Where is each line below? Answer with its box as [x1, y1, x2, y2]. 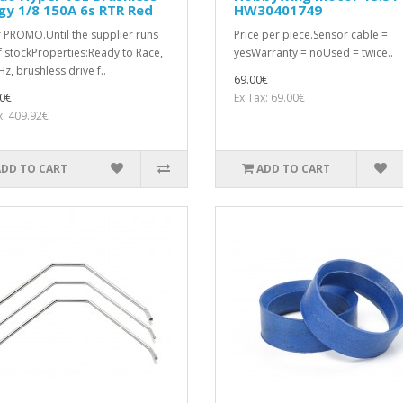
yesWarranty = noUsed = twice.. [234, 45, 393, 61]
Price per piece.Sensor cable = [234, 27, 388, 43]
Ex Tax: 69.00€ [234, 90, 305, 106]
